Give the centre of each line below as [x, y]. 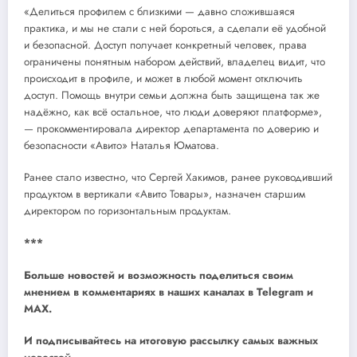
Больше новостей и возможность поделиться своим [159, 275]
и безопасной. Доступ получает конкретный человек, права [165, 45]
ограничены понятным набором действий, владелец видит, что [175, 62]
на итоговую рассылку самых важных [220, 340]
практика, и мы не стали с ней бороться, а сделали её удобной [175, 28]
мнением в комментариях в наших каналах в [140, 292]
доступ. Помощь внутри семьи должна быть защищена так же [172, 95]
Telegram [280, 292]
